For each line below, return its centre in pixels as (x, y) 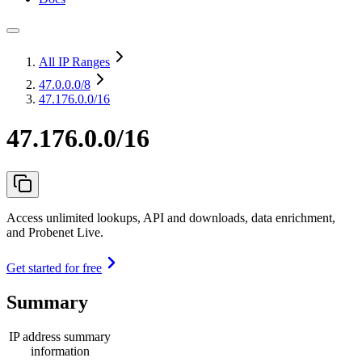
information (60, 351)
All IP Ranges (74, 62)
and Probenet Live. (55, 232)
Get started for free (54, 267)
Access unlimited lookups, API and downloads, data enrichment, (171, 217)
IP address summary (60, 336)
